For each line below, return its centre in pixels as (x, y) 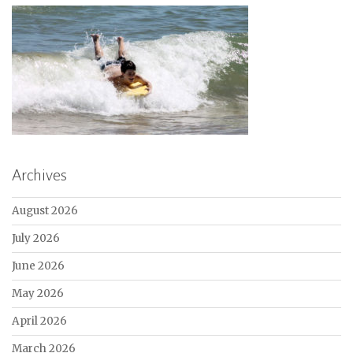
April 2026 (39, 321)
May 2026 (38, 294)
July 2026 (36, 239)
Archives (39, 175)
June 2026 (38, 266)
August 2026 (45, 211)
